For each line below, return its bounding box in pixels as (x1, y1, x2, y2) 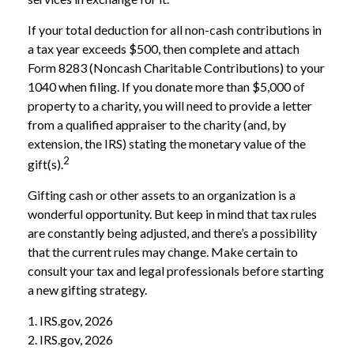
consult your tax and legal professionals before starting (28, 263, 324, 279)
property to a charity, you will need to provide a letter (28, 97, 312, 113)
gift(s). (28, 156, 63, 172)
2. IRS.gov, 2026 (28, 332, 113, 348)
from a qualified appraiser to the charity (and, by (28, 116, 286, 132)
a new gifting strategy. (28, 282, 147, 298)
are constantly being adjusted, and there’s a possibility (28, 225, 317, 241)
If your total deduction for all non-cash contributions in (28, 21, 322, 37)
